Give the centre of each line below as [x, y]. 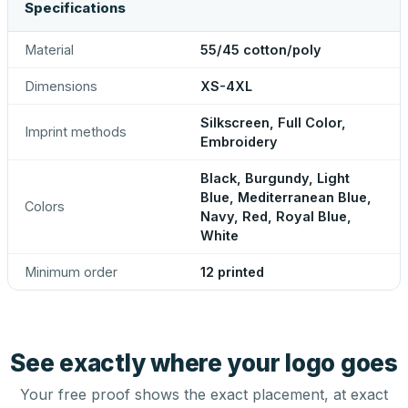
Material [49, 50]
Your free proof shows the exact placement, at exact [204, 394]
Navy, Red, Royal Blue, [276, 216]
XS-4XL [226, 86]
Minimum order [71, 272]
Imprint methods [76, 132]
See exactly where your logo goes [204, 363]
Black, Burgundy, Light [275, 178]
